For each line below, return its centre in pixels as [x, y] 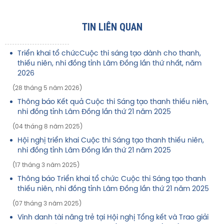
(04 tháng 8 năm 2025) [47, 126]
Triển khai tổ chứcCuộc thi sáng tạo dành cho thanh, [109, 53]
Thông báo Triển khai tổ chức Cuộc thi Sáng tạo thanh [112, 179]
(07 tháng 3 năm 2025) [47, 203]
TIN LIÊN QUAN [112, 27]
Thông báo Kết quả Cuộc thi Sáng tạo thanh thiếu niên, [113, 102]
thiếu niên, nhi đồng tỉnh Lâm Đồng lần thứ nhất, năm [109, 63]
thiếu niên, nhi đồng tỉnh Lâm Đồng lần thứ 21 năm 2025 [113, 189]
